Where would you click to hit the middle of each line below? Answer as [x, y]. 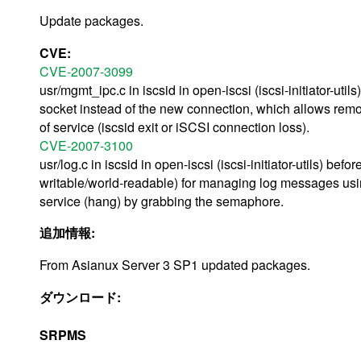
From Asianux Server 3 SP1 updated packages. [175, 264]
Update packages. [91, 20]
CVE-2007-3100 [86, 145]
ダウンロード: [82, 297]
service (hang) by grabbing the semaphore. [162, 201]
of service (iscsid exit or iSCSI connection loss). [174, 127]
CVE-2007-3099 [86, 71]
